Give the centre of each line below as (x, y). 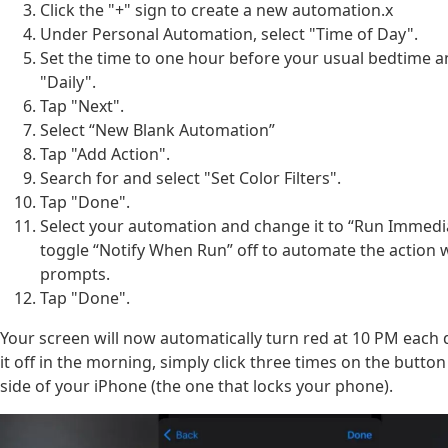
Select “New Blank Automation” (157, 130)
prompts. (75, 274)
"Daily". (68, 82)
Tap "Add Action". (105, 154)
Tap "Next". (82, 106)
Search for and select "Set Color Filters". (190, 178)
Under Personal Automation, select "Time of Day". (229, 34)
